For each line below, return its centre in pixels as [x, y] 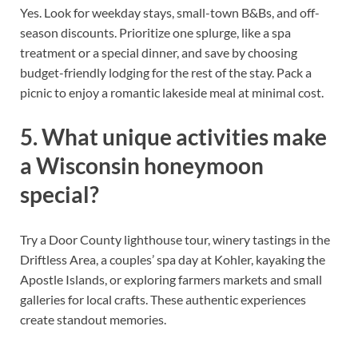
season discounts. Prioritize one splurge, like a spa [155, 33]
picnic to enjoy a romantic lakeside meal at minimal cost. [172, 93]
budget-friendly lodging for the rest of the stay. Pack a [166, 73]
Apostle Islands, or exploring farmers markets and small [171, 279]
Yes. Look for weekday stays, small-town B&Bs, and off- [170, 13]
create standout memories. [93, 319]
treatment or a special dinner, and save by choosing [159, 53]
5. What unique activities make [173, 137]
